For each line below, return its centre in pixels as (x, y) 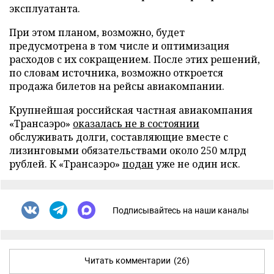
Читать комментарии (128, 261)
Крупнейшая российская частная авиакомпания (131, 110)
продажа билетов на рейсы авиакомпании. (117, 86)
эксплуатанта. (45, 9)
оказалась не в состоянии (136, 124)
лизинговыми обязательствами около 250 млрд (128, 150)
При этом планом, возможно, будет (97, 32)
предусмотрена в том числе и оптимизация (119, 46)
